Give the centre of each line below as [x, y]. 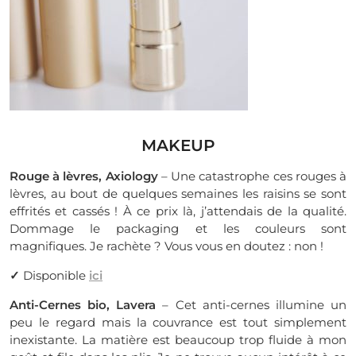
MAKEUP [178, 145]
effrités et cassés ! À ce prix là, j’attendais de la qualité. [178, 211]
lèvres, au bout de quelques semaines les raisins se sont [178, 193]
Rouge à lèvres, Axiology [84, 176]
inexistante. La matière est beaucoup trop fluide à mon [178, 340]
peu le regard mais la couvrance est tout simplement [178, 322]
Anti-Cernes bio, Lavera [83, 305]
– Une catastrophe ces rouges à [252, 176]
